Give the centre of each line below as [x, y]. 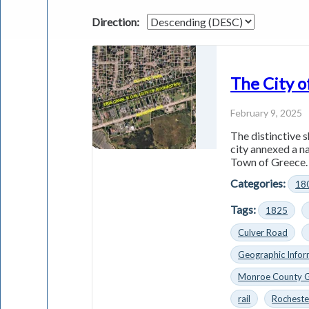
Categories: [258, 183]
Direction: [116, 21]
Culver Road [263, 232]
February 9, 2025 [267, 112]
